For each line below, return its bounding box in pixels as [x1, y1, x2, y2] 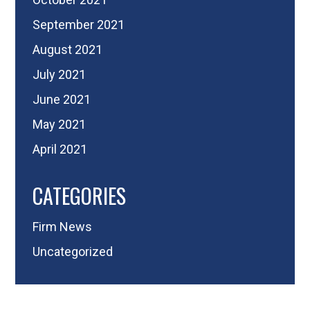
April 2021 [33, 141, 88, 156]
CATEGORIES [33, 179, 127, 211]
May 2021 [33, 116, 86, 131]
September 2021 [33, 17, 125, 32]
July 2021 [33, 66, 86, 82]
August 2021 [33, 42, 103, 57]
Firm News [33, 219, 93, 234]
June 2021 [33, 91, 91, 107]
